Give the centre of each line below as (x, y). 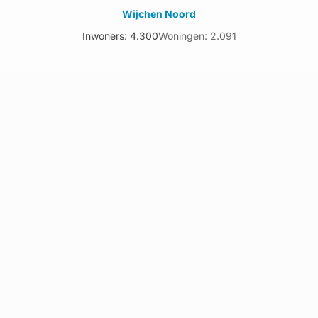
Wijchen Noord (159, 14)
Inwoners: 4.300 (120, 36)
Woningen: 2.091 (197, 36)
